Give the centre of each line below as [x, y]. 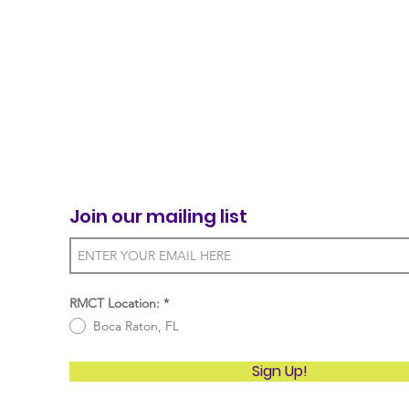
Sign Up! [280, 371]
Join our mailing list [159, 216]
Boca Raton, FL [136, 326]
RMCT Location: [115, 303]
